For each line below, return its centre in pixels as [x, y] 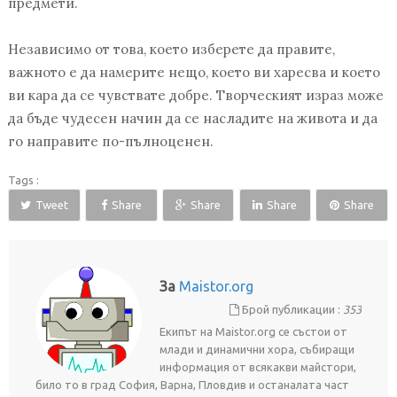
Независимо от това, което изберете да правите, [171, 50]
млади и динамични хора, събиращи [257, 350]
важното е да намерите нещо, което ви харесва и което [194, 73]
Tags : [23, 180]
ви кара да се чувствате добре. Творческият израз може [195, 96]
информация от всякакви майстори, [257, 367]
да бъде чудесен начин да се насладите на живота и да [192, 119]
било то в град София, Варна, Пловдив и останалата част [192, 385]
